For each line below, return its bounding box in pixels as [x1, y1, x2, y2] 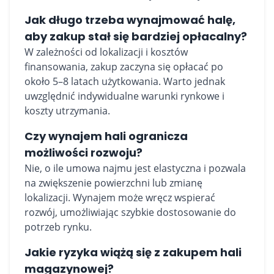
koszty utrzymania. [24, 104, 110, 117]
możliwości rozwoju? [24, 145, 143, 160]
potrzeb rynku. [24, 220, 92, 234]
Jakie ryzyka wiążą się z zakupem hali [24, 245, 242, 260]
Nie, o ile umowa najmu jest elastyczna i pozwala [24, 161, 246, 175]
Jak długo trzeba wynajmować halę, [24, 12, 235, 28]
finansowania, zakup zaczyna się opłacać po [24, 60, 223, 73]
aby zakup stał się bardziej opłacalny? [24, 29, 247, 44]
